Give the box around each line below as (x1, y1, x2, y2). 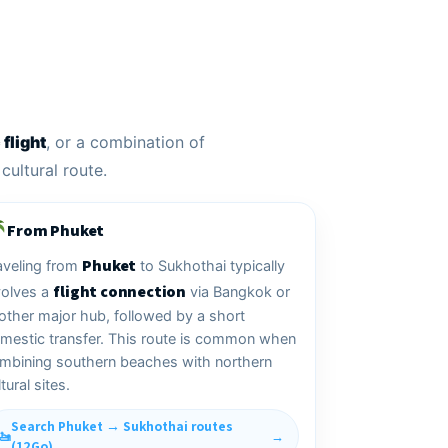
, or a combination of (45, 132, 205, 153)
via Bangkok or (185, 283, 290, 302)
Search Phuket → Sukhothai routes (11, 417, 234, 436)
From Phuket (7, 220, 105, 242)
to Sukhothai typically (136, 257, 286, 276)
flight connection (53, 281, 186, 303)
